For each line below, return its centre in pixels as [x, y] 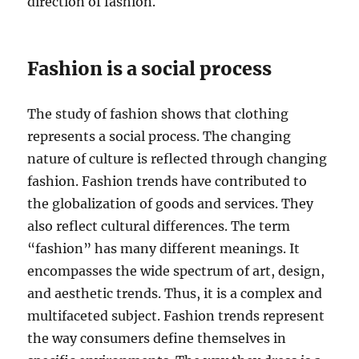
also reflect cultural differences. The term [159, 226]
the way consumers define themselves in [157, 339]
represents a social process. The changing [159, 137]
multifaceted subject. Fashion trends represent [176, 316]
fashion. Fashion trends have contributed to [167, 182]
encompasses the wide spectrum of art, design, [176, 271]
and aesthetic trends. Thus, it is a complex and [175, 294]
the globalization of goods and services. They [171, 204]
